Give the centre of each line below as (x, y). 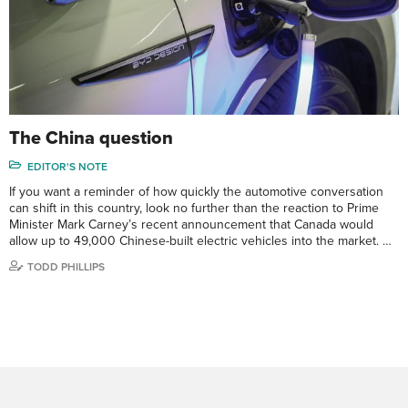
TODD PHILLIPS (66, 266)
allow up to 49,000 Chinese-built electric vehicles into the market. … (200, 240)
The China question (91, 138)
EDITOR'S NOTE (67, 166)
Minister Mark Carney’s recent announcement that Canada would (191, 224)
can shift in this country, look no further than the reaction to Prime (194, 208)
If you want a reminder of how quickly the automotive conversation (196, 191)
